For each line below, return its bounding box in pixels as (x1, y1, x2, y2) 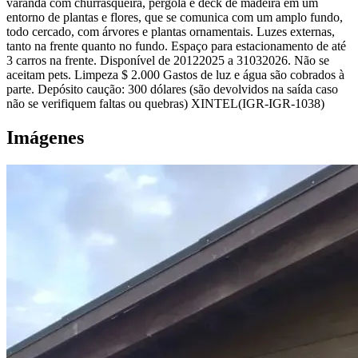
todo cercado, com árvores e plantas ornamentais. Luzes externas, (6, 25, 335, 39)
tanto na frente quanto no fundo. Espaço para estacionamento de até (6, 39, 346, 54)
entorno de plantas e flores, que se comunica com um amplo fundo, (6, 10, 343, 25)
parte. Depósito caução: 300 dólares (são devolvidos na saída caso (6, 82, 338, 97)
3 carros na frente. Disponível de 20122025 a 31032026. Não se (6, 54, 329, 68)
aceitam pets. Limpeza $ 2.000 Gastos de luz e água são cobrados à (6, 68, 344, 82)
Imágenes (6, 127, 84, 149)
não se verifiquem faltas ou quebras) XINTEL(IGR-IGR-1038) (6, 97, 324, 111)
